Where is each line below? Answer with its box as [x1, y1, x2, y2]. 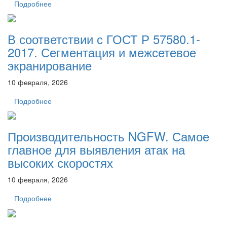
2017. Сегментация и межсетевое [8, 43, 196, 61]
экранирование [8, 56, 92, 74]
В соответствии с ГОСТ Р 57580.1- [8, 29, 200, 48]
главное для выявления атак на [8, 140, 185, 159]
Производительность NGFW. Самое [8, 127, 209, 145]
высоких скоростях [8, 154, 113, 172]
